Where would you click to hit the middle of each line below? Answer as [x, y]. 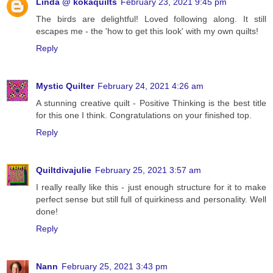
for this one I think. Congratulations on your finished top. [144, 115]
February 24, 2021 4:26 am [151, 86]
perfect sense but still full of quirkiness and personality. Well [151, 200]
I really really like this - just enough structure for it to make [151, 187]
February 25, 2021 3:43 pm [115, 267]
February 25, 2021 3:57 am [148, 170]
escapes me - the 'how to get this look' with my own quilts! [147, 31]
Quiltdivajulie [64, 170]
